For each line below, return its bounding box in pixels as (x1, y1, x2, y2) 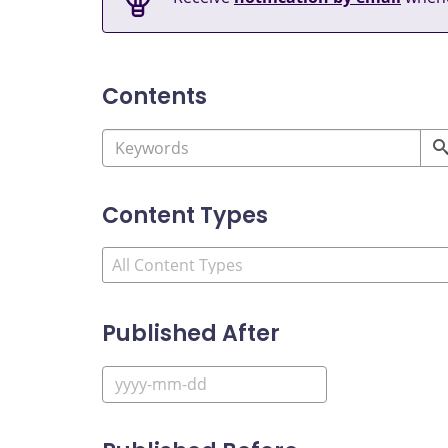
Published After (102, 318, 280, 350)
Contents (102, 81, 207, 113)
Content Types (102, 199, 268, 231)
